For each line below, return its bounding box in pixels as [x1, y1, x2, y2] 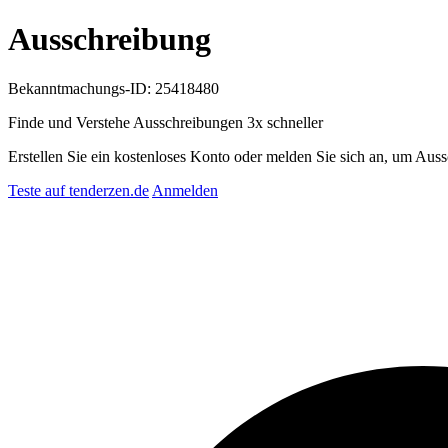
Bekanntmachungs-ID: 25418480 [8, 79, 219, 97]
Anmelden [152, 181, 218, 199]
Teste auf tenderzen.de [8, 181, 149, 199]
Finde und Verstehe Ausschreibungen [8, 113, 247, 131]
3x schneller [247, 113, 323, 131]
